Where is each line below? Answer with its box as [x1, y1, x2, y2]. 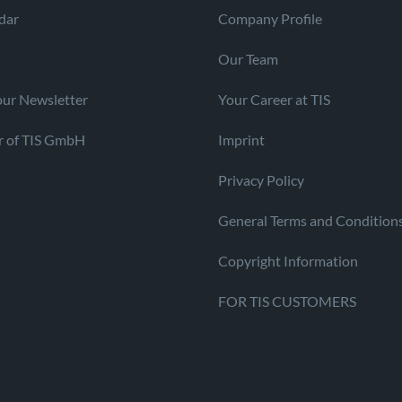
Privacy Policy [218, 170, 304, 188]
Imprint [218, 130, 265, 148]
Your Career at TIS [218, 90, 330, 108]
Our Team [218, 49, 278, 67]
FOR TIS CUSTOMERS [218, 292, 356, 310]
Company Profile [218, 9, 322, 27]
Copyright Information [218, 251, 358, 269]
